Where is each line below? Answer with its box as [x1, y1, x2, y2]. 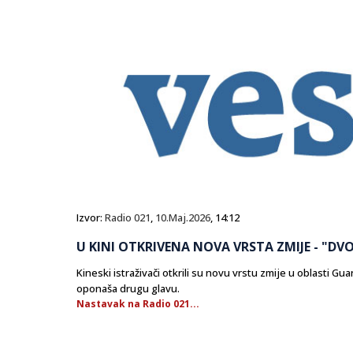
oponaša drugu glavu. [76, 281, 180, 296]
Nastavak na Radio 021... [76, 297, 199, 311]
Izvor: [76, 210, 105, 225]
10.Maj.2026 [155, 210, 210, 225]
